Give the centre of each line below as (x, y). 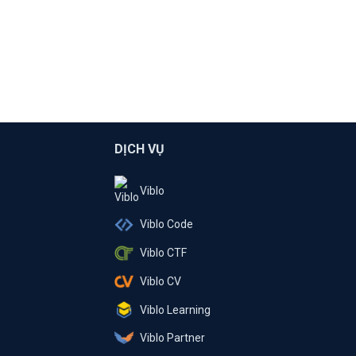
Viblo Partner (172, 338)
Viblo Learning (175, 310)
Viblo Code (166, 224)
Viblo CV (160, 282)
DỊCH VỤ (139, 149)
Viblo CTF (163, 253)
